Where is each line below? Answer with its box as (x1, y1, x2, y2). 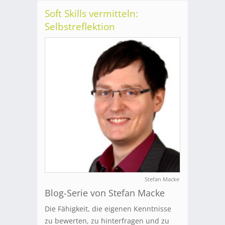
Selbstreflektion (45, 20, 115, 34)
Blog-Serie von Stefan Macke (45, 187, 165, 199)
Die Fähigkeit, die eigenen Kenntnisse (45, 204, 171, 214)
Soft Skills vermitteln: (45, 7, 138, 21)
